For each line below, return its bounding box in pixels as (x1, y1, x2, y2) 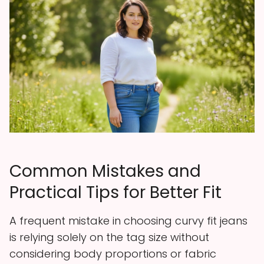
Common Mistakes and (9, 159, 201, 183)
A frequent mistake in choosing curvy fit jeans (9, 213, 247, 228)
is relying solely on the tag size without (9, 229, 209, 245)
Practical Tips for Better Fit (9, 180, 222, 204)
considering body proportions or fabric (9, 246, 216, 261)
